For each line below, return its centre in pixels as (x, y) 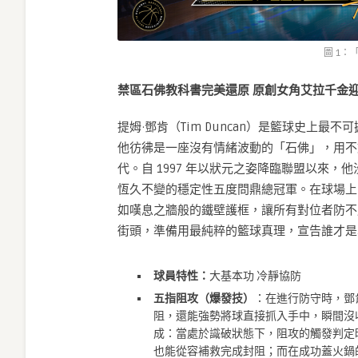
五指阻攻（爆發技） (204, 298)
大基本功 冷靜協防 (255, 276)
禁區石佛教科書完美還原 (183, 90)
